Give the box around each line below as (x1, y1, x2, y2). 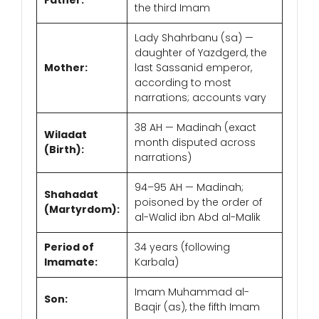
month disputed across (135, 135, 256, 150)
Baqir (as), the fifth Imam (135, 300, 260, 315)
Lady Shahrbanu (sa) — (135, 31, 253, 46)
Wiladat (44, 127, 87, 142)
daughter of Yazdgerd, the (135, 46, 267, 61)
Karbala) (135, 255, 179, 270)
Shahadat (44, 187, 98, 202)
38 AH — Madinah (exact (135, 120, 256, 135)
